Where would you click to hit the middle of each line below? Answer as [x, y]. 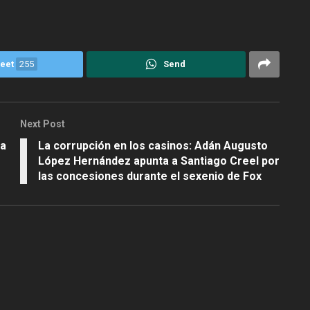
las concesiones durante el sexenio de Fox [150, 176]
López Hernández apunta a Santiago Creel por [159, 161]
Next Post [43, 124]
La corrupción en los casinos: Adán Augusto [153, 145]
